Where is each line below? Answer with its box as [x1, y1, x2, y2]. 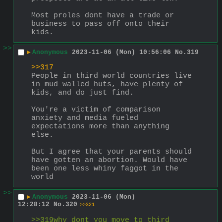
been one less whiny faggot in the [31, 164, 178, 173]
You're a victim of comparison [31, 105, 161, 114]
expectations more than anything [31, 122, 169, 131]
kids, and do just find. [31, 88, 134, 97]
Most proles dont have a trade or [31, 11, 174, 20]
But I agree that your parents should [31, 147, 192, 156]
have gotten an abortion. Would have [31, 156, 187, 165]
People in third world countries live [31, 71, 192, 80]
